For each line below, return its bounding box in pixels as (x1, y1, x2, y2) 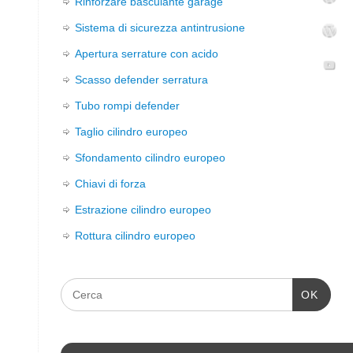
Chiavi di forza (75, 177, 146, 191)
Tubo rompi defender (75, 99, 180, 113)
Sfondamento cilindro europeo (75, 151, 225, 165)
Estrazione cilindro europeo (75, 203, 211, 217)
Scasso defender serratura (75, 73, 208, 87)
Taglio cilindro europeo (75, 125, 188, 139)
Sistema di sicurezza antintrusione (75, 21, 245, 35)
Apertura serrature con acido (75, 47, 218, 61)
